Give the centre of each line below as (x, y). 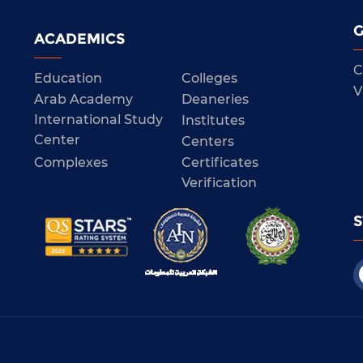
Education (68, 78)
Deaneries (215, 99)
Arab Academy (83, 99)
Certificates (220, 162)
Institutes (213, 120)
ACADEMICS (79, 39)
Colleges (209, 78)
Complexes (70, 162)
